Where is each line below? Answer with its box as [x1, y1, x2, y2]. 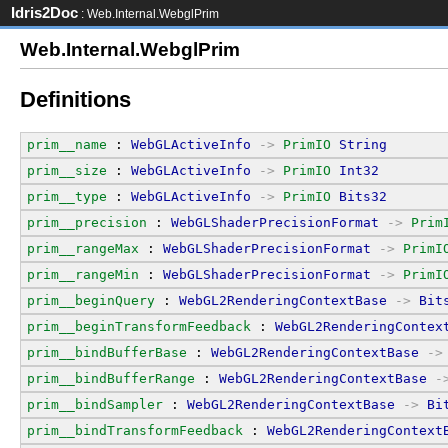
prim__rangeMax [27, 240, 139, 256]
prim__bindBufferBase [27, 344, 187, 360]
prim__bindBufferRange [27, 370, 195, 386]
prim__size [27, 162, 107, 178]
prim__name [27, 136, 107, 152]
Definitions [20, 87, 131, 113]
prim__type [27, 188, 107, 204]
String [339, 136, 387, 152]
